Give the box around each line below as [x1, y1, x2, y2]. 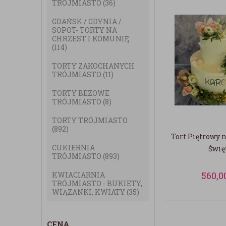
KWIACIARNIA [52, 170, 105, 180]
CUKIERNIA [52, 143, 95, 152]
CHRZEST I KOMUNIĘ [52, 34, 129, 43]
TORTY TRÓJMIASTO [52, 116, 128, 125]
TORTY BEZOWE [52, 88, 109, 98]
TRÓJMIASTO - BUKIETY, [52, 179, 142, 188]
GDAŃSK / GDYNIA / [52, 17, 122, 26]
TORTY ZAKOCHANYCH [52, 61, 135, 71]
